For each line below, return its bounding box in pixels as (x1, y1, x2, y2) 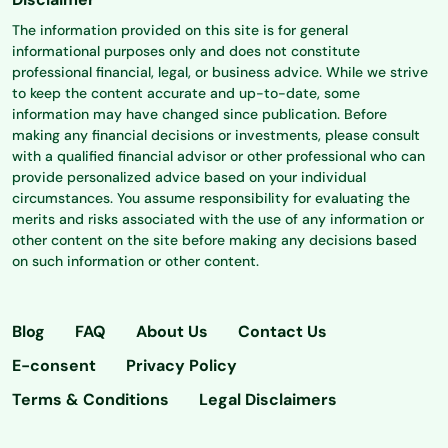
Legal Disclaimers (199, 388, 337, 410)
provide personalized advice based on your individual (12, 167, 366, 186)
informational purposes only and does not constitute (12, 41, 360, 60)
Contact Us (238, 320, 327, 342)
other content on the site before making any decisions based (12, 230, 417, 249)
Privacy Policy (126, 354, 237, 376)
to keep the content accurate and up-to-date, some (12, 83, 360, 102)
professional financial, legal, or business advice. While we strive (12, 62, 428, 81)
